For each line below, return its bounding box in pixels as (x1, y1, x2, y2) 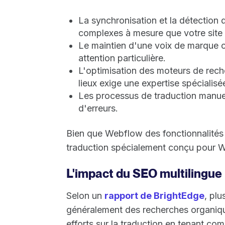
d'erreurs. (78, 102, 118, 114)
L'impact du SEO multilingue (66, 166, 222, 181)
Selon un (66, 190, 104, 201)
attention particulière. (78, 52, 166, 63)
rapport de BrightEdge (104, 190, 204, 201)
